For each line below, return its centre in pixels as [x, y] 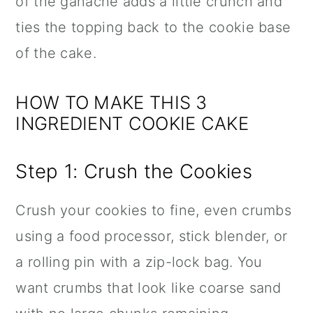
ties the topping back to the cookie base [153, 28]
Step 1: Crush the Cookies [134, 172]
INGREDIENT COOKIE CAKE [132, 124]
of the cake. [56, 53]
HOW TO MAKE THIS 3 [111, 103]
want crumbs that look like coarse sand [148, 288]
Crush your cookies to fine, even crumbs [154, 211]
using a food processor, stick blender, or [152, 236]
